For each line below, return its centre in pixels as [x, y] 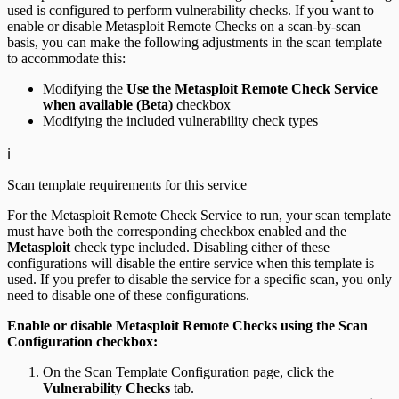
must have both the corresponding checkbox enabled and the [177, 232]
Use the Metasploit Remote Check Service [252, 89]
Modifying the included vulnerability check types [180, 121]
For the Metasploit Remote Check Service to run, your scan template [199, 216]
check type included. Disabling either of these [200, 248]
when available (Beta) [108, 105]
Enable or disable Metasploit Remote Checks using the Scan [187, 326]
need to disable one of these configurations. [128, 296]
